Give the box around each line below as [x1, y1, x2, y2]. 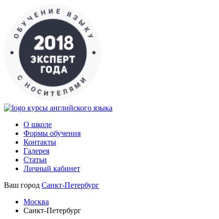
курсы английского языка [27, 104, 112, 112]
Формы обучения [23, 129, 81, 137]
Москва [23, 197, 49, 206]
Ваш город [4, 181, 40, 189]
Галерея [23, 147, 49, 155]
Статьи [23, 155, 47, 164]
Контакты [23, 138, 56, 146]
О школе [23, 120, 52, 129]
